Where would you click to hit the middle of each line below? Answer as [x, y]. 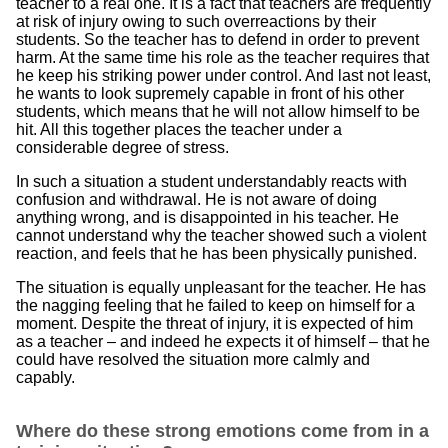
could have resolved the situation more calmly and [193, 359]
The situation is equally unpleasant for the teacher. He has [221, 287]
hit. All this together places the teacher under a [179, 129]
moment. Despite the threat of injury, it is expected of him [214, 323]
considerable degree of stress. [122, 147]
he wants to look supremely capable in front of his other [210, 93]
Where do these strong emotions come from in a [222, 431]
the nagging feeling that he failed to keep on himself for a [215, 305]
